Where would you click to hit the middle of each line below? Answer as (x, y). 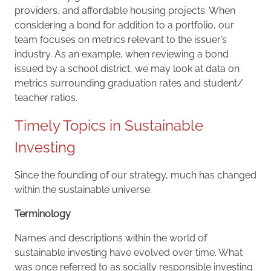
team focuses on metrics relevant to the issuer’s (121, 40)
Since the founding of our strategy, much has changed (135, 175)
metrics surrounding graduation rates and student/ (129, 83)
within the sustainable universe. (83, 190)
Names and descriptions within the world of (111, 238)
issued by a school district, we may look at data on (127, 69)
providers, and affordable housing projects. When (125, 11)
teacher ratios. (46, 98)
